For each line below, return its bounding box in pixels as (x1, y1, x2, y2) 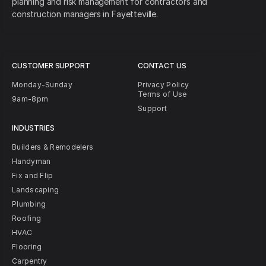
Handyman (12, 157, 51, 166)
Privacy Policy (137, 80, 189, 90)
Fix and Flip (12, 171, 53, 180)
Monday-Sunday (12, 80, 72, 90)
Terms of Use (137, 90, 187, 99)
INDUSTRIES (12, 123, 55, 133)
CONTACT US (137, 61, 186, 71)
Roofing (12, 214, 42, 223)
